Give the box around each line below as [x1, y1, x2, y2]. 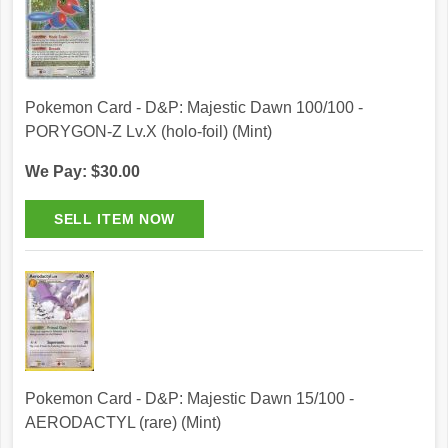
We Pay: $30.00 [25, 163, 140, 181]
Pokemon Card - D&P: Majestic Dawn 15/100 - [25, 390, 354, 408]
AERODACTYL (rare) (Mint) [25, 414, 221, 432]
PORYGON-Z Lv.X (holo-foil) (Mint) [25, 123, 272, 141]
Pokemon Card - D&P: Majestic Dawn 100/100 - [25, 99, 363, 117]
